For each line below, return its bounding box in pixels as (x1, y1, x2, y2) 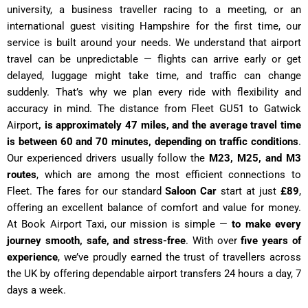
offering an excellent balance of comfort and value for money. (7, 201, 301, 214)
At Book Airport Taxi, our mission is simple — (7, 217, 232, 230)
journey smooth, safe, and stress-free (7, 234, 186, 247)
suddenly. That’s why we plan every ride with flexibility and (7, 85, 301, 98)
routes (7, 168, 36, 181)
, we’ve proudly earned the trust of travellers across (58, 250, 301, 263)
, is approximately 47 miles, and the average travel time (38, 118, 301, 131)
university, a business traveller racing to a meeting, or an (7, 3, 301, 16)
